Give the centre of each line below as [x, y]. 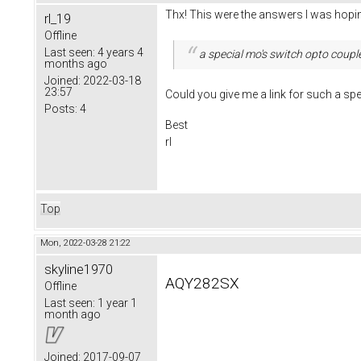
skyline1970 [79, 270]
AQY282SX [202, 284]
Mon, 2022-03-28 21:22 [85, 243]
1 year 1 [116, 303]
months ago [76, 64]
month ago [73, 315]
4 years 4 [119, 53]
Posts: [61, 109]
